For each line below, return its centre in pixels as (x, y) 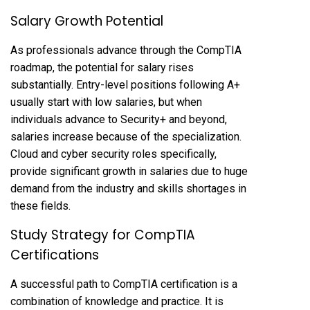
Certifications (55, 255)
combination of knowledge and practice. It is (117, 302)
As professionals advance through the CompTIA (126, 51)
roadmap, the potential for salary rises (102, 68)
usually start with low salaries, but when (106, 102)
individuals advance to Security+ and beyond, (119, 120)
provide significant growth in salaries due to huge (129, 172)
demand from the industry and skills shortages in (128, 189)
